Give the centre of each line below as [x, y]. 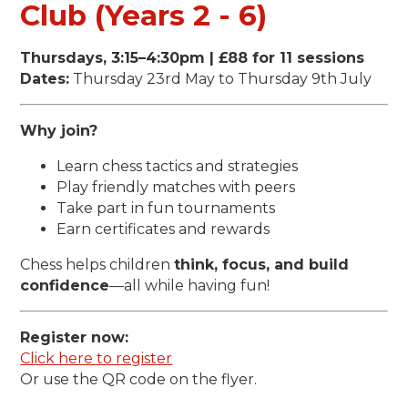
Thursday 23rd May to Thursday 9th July [221, 78]
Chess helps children [97, 264]
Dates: [45, 78]
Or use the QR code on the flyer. [139, 379]
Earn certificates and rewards [163, 229]
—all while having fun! [190, 285]
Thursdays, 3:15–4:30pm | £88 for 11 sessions [193, 57]
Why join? [59, 130]
